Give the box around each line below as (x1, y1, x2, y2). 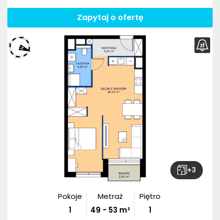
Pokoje (57, 191, 82, 201)
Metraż (97, 191, 123, 201)
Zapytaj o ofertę (77, 11, 143, 23)
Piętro (139, 191, 161, 201)
